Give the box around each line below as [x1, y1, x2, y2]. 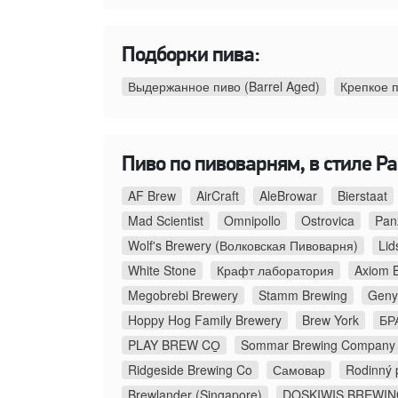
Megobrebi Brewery [128, 285, 238, 304]
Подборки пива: [122, 44, 260, 67]
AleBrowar [259, 186, 317, 204]
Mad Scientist [128, 211, 203, 229]
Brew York [302, 310, 359, 329]
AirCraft [196, 186, 239, 204]
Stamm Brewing [259, 285, 347, 304]
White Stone [128, 260, 196, 279]
